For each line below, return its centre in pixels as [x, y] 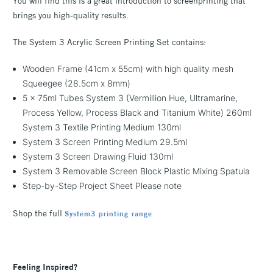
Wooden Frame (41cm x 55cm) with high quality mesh [128, 68]
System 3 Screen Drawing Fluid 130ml [98, 156]
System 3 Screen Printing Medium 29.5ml [105, 141]
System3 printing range [108, 213]
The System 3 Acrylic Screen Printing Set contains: [109, 42]
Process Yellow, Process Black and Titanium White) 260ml [137, 112]
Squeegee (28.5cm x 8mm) [77, 83]
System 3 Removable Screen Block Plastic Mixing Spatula [136, 171]
